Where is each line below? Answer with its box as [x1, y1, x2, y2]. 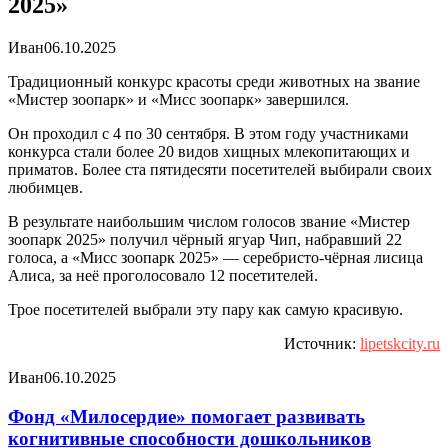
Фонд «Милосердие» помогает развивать [8, 405, 365, 427]
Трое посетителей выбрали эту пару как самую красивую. [8, 300, 403, 318]
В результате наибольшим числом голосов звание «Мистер [8, 212, 410, 230]
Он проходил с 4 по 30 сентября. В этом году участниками [8, 124, 409, 142]
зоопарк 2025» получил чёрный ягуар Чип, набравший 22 [8, 230, 402, 248]
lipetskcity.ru [360, 334, 440, 352]
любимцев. [8, 178, 83, 196]
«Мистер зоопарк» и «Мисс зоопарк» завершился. [8, 90, 349, 108]
